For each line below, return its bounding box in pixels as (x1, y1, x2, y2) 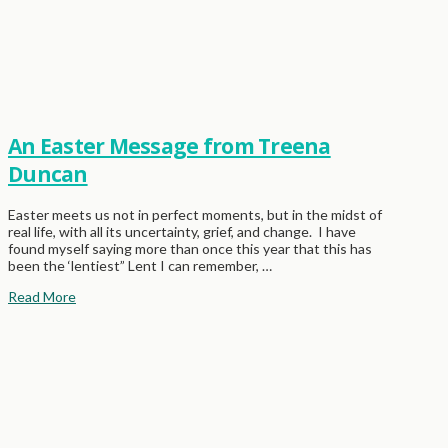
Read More (8, 287, 76, 305)
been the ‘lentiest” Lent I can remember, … (8, 256, 272, 274)
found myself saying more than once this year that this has (8, 239, 372, 257)
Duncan (8, 160, 88, 189)
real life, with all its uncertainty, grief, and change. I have (8, 222, 356, 240)
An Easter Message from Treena (8, 132, 331, 161)
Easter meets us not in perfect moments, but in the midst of (8, 205, 382, 223)
